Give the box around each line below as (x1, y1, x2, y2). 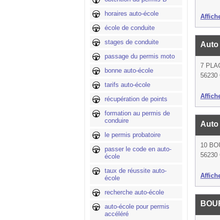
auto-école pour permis (105, 203, 169, 210)
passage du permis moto (105, 53, 175, 60)
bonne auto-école (105, 67, 153, 74)
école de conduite (105, 24, 155, 31)
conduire (105, 117, 129, 124)
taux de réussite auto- (105, 167, 166, 174)
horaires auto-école (105, 10, 159, 17)
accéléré (105, 210, 129, 218)
